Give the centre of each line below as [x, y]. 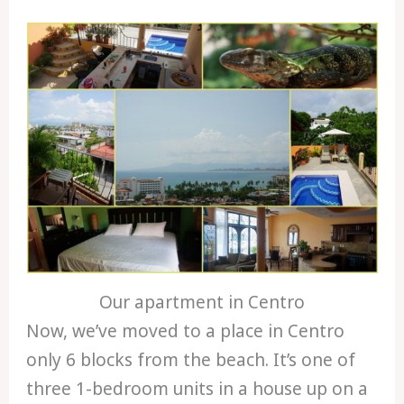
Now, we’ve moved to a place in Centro [186, 331]
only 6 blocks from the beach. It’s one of [191, 360]
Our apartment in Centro [202, 303]
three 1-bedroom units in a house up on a [197, 389]
